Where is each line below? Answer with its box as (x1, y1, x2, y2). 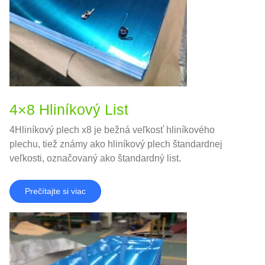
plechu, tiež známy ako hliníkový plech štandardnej (9, 139, 222, 150)
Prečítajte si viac (25, 186, 86, 196)
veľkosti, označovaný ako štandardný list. (9, 153, 181, 164)
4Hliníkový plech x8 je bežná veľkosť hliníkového (9, 125, 215, 135)
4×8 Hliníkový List (9, 101, 128, 118)
